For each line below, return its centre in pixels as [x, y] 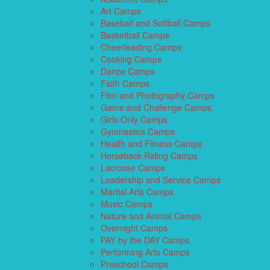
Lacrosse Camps [133, 167]
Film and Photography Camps [158, 95]
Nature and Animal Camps [151, 215]
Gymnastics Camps [138, 131]
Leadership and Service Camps [161, 179]
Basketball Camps [135, 35]
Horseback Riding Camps [149, 155]
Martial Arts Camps [137, 191]
